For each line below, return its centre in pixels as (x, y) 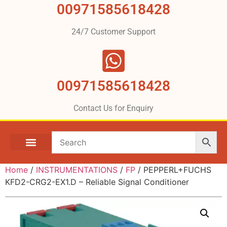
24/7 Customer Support (113, 31)
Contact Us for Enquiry (113, 108)
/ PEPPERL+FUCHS (173, 169)
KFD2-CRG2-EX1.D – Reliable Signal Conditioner (97, 182)
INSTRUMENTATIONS (77, 169)
